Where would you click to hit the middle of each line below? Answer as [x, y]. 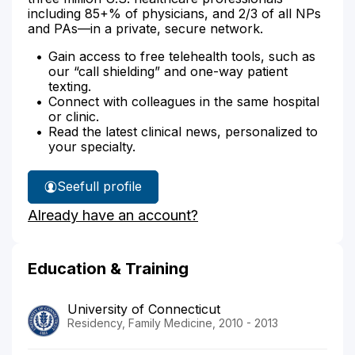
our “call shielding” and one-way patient [168, 71]
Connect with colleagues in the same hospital [184, 101]
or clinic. [74, 116]
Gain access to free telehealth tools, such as [182, 56]
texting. [70, 86]
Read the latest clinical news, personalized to [183, 131]
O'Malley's [124, 217]
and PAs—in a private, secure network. [145, 28]
